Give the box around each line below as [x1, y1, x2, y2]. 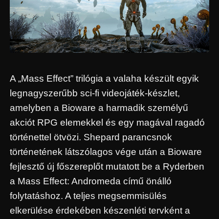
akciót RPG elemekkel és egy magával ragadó [10, 117, 205, 128]
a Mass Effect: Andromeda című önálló [10, 175, 172, 186]
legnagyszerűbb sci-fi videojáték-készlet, [10, 88, 180, 98]
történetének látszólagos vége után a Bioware [10, 146, 202, 157]
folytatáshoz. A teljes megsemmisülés [10, 190, 167, 201]
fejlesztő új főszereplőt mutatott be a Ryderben [10, 161, 204, 172]
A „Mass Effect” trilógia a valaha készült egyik [10, 73, 199, 84]
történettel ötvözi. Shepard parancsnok [10, 131, 172, 142]
